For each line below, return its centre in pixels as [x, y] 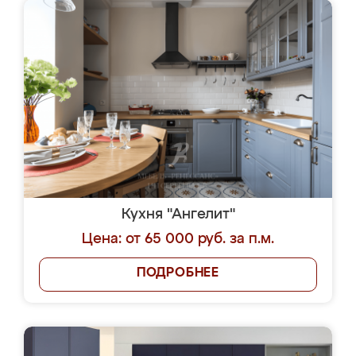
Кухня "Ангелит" [178, 215]
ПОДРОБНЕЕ [178, 273]
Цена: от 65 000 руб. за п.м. [178, 239]
